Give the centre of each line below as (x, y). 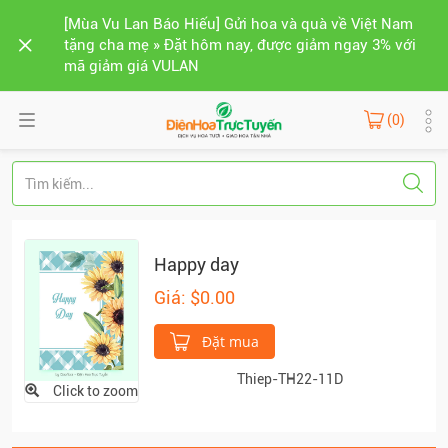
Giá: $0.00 (194, 297)
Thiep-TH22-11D (290, 379)
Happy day (196, 264)
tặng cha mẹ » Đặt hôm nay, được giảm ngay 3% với (240, 45)
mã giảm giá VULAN (131, 66)
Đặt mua (228, 341)
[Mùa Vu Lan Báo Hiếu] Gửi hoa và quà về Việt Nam (238, 24)
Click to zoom (95, 391)
